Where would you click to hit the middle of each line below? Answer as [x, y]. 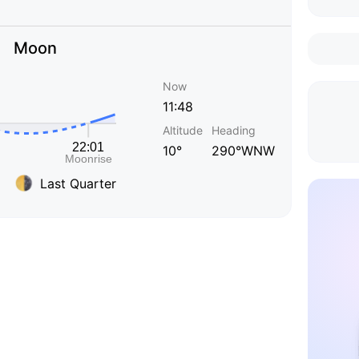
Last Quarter [78, 183]
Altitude [183, 130]
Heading [234, 130]
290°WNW [243, 151]
